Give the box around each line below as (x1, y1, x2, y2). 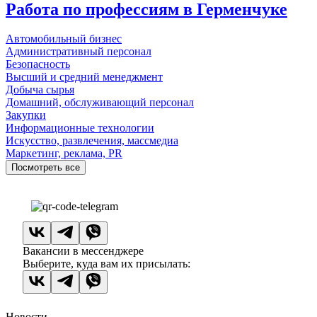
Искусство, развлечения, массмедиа (6, 134, 178, 147)
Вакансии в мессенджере (23, 245, 144, 258)
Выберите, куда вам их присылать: (23, 258, 190, 270)
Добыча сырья (6, 83, 74, 96)
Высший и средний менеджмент (6, 71, 163, 83)
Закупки (6, 109, 46, 122)
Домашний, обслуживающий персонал (6, 96, 194, 109)
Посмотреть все (11, 162, 80, 173)
